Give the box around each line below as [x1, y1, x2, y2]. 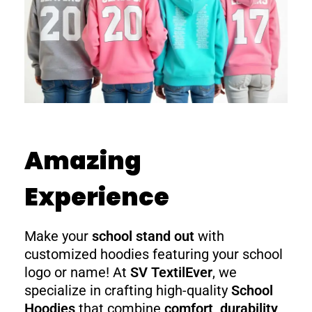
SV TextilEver [130, 264, 212, 281]
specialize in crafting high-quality [24, 282, 231, 299]
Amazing [24, 143, 141, 178]
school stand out [92, 228, 194, 244]
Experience [24, 179, 169, 214]
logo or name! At [24, 264, 130, 281]
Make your [24, 228, 92, 244]
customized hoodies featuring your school [24, 246, 283, 263]
